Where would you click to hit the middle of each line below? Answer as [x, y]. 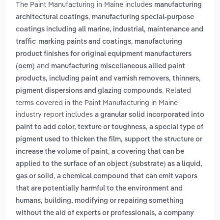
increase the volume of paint [62, 152]
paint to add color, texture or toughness [81, 127]
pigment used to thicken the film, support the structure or [109, 140]
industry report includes [55, 114]
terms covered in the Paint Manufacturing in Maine [97, 103]
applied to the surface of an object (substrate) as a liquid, [109, 164]
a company [176, 213]
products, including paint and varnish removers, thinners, [108, 79]
